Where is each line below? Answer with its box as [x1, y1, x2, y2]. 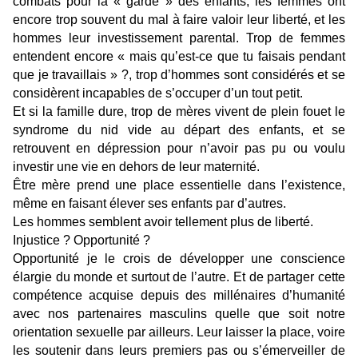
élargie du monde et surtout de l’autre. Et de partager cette [13, 269, 345, 284]
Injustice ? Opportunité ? [13, 233, 150, 247]
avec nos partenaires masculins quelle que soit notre [13, 306, 345, 320]
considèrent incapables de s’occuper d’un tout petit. [13, 86, 303, 100]
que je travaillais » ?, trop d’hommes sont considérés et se [13, 67, 345, 82]
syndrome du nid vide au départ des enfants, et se [13, 122, 345, 137]
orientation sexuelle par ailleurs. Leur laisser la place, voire [13, 324, 345, 339]
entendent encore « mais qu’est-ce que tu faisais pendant [13, 49, 345, 63]
